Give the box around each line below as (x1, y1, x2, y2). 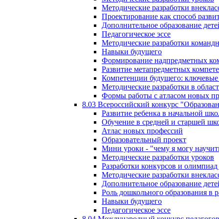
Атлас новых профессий (102, 127, 183, 135)
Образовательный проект (102, 135, 186, 144)
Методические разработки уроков (102, 153, 214, 161)
